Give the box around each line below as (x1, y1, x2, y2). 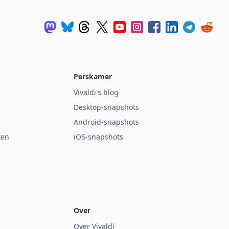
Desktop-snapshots (74, 102, 139, 112)
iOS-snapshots (74, 131, 123, 142)
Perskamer (74, 71, 112, 81)
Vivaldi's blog (74, 87, 119, 97)
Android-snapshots (74, 117, 139, 127)
